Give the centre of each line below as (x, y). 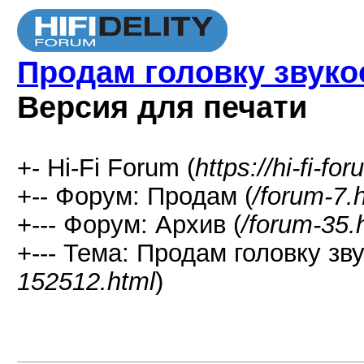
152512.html (86, 281)
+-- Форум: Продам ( (135, 196)
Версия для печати (162, 107)
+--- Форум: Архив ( (129, 224)
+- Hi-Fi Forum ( (106, 167)
